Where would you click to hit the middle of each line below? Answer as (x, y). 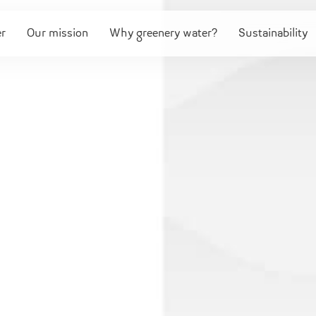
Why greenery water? (164, 34)
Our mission (58, 34)
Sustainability (273, 34)
